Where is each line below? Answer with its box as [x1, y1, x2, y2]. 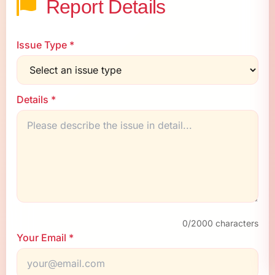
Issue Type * [17, 39, 74, 52]
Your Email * [17, 231, 74, 244]
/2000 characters [188, 218, 258, 229]
